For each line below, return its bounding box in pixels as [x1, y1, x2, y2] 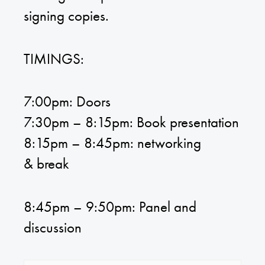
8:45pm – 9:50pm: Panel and [24, 196, 196, 216]
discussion [24, 217, 82, 237]
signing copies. [24, 6, 109, 26]
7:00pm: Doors [24, 92, 111, 112]
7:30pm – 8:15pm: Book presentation [24, 112, 239, 132]
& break [24, 154, 69, 174]
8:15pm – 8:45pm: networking [24, 133, 201, 153]
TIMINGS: [24, 49, 84, 69]
